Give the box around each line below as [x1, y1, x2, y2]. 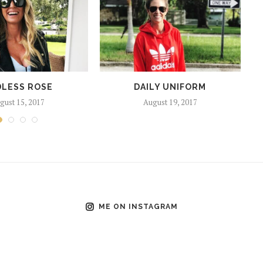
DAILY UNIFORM [134, 82, 207, 92]
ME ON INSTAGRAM [98, 203, 178, 211]
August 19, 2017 [143, 97, 197, 108]
